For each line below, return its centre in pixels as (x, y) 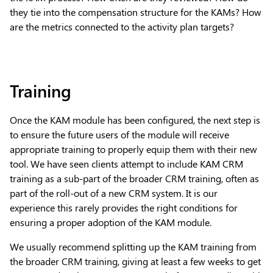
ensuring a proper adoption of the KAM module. (111, 222)
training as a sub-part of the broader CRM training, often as (134, 178)
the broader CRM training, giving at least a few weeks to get (135, 261)
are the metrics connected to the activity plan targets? (122, 26)
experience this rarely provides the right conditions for (124, 207)
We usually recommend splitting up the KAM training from (133, 246)
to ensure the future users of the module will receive (119, 134)
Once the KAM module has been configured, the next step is (135, 119)
